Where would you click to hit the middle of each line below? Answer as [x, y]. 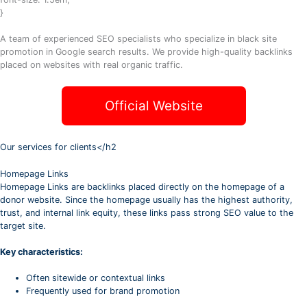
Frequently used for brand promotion [103, 291]
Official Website [153, 106]
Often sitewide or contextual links [96, 278]
